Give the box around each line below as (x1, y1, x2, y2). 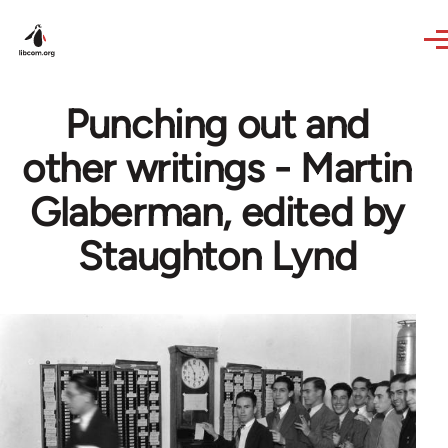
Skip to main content (18, 4, 173, 23)
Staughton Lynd (77, 232, 357, 280)
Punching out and (65, 100, 369, 148)
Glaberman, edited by (29, 188, 404, 236)
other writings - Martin (22, 144, 412, 192)
